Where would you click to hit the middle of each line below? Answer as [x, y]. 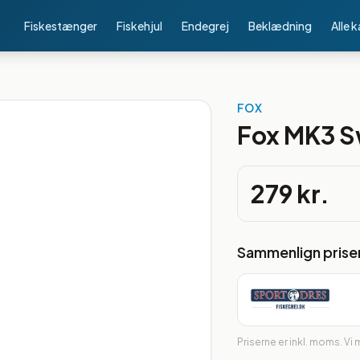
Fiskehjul [139, 26]
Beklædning [280, 26]
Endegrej [205, 26]
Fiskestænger [61, 26]
